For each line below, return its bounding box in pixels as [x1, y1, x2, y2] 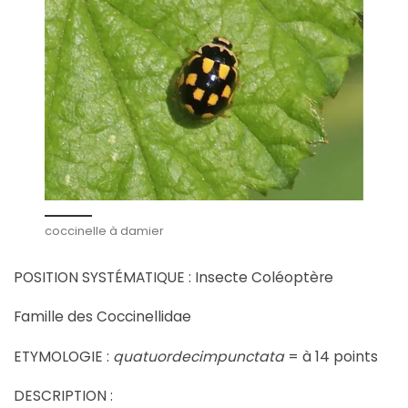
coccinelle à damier [45, 221, 164, 240]
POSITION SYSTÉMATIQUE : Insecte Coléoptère [14, 267, 333, 287]
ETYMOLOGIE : [14, 346, 113, 366]
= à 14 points [284, 346, 378, 366]
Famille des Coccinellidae [14, 307, 191, 327]
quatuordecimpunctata [113, 346, 284, 366]
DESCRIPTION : [14, 386, 113, 406]
